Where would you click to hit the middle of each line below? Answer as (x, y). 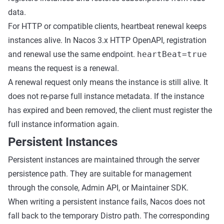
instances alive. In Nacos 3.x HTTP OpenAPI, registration (107, 40)
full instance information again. (63, 124)
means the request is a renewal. (63, 68)
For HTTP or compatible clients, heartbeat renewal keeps (107, 26)
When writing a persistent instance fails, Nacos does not (106, 202)
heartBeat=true (172, 54)
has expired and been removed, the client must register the (110, 110)
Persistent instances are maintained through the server (104, 160)
